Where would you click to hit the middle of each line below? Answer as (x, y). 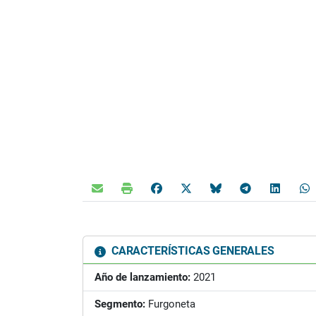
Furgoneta (170, 304)
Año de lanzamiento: (142, 277)
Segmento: (120, 304)
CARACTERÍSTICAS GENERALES (192, 251)
